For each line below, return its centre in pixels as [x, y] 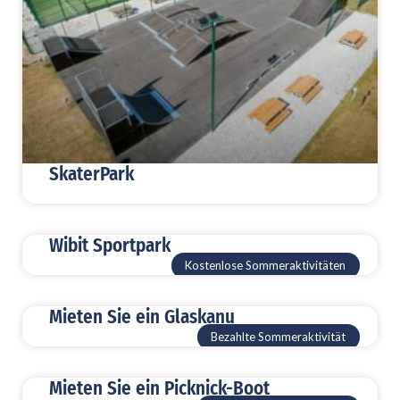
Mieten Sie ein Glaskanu [142, 317]
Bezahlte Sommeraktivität [279, 337]
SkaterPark [92, 175]
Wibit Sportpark [110, 246]
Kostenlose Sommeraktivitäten [266, 266]
